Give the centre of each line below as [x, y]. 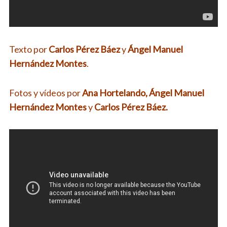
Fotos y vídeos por [45, 92]
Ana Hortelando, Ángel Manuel [143, 92]
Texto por [28, 49]
